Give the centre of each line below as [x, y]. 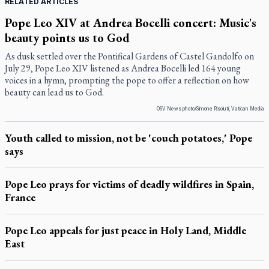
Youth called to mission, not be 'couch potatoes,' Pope [128, 138]
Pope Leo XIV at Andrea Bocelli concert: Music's [131, 23]
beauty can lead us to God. [54, 92]
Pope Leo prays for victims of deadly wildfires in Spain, [129, 184]
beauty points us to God [67, 38]
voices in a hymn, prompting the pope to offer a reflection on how [127, 80]
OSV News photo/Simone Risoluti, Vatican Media [210, 109]
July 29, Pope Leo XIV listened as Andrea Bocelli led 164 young [123, 68]
